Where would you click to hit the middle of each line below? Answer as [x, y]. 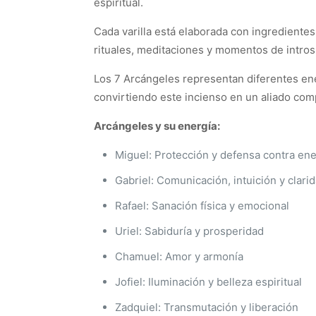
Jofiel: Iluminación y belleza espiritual [208, 282]
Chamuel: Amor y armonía [179, 256]
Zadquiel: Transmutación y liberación [207, 307]
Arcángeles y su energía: [157, 126]
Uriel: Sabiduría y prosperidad [189, 231]
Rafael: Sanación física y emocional [202, 206]
